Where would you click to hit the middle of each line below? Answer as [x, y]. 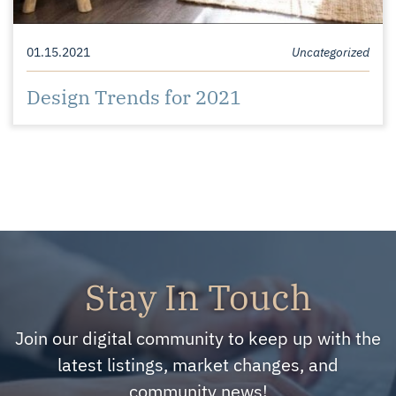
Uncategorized [331, 50]
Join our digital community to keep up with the [198, 337]
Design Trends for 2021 [134, 95]
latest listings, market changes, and [198, 363]
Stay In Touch [198, 294]
